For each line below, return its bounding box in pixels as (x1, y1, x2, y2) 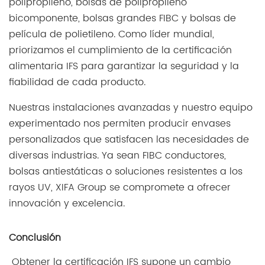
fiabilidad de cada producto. (9, 75, 146, 91)
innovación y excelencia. (9, 196, 128, 212)
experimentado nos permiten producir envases (9, 116, 231, 132)
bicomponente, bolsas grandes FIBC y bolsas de (9, 11, 236, 27)
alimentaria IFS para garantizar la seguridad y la (9, 59, 239, 75)
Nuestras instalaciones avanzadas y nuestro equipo (9, 100, 253, 116)
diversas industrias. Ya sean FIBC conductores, (9, 148, 226, 164)
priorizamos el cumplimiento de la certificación (9, 43, 232, 59)
